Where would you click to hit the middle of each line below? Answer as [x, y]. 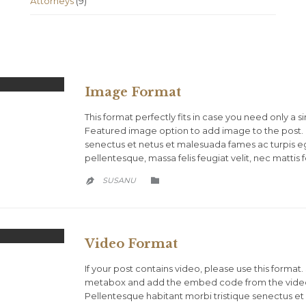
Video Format [131, 244]
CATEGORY [186, 180]
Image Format [133, 93]
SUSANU [119, 181]
